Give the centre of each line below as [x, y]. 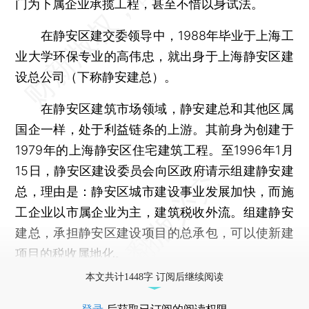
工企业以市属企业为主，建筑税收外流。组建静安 [154, 212]
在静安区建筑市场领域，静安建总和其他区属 [154, 108]
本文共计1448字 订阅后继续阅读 [154, 277]
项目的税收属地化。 [71, 253]
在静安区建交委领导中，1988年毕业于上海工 [154, 35]
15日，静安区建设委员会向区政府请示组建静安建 [154, 170]
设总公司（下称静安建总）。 [96, 77]
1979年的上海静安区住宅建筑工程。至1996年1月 [154, 150]
